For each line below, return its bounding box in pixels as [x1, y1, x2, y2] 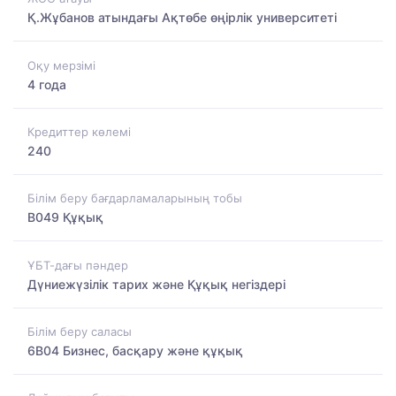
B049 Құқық [27, 209, 103, 225]
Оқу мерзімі [27, 57, 95, 72]
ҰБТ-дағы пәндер [27, 257, 128, 272]
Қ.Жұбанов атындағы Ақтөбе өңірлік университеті [27, 10, 337, 26]
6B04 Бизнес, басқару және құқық [27, 342, 243, 358]
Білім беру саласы [27, 324, 132, 339]
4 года [27, 76, 66, 92]
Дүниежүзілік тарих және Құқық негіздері [27, 276, 286, 292]
